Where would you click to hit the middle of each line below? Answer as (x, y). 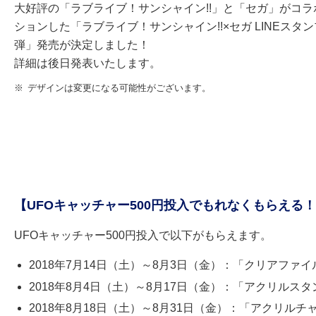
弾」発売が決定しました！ (82, 44)
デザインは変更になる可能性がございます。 (120, 88)
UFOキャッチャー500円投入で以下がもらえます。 (143, 235)
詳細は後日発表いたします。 (87, 63)
